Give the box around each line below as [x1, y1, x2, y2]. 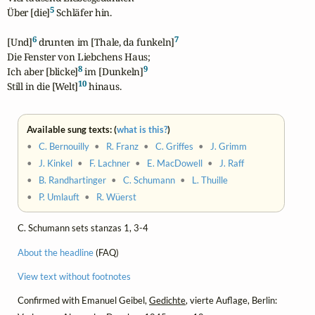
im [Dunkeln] [82, 65, 143, 79]
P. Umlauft [39, 191, 80, 203]
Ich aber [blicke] [7, 65, 79, 79]
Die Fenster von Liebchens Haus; [7, 50, 150, 64]
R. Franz [106, 141, 139, 153]
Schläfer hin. [53, 6, 112, 20]
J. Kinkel [39, 157, 73, 169]
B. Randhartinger [39, 174, 107, 186]
